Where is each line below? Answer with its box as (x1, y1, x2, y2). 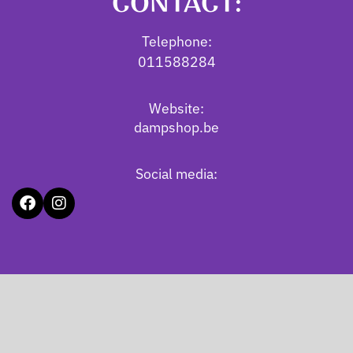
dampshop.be (134, 117, 219, 137)
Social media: (136, 163, 217, 184)
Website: (149, 98, 204, 118)
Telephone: (141, 31, 212, 51)
